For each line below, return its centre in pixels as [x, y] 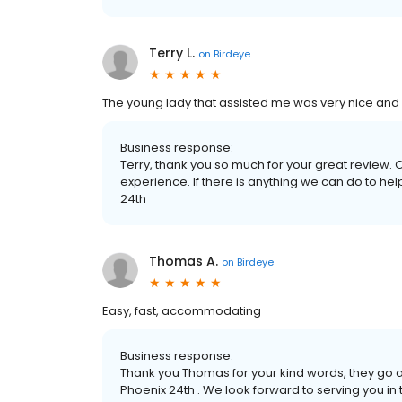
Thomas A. [184, 261]
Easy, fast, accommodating [182, 311]
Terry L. [172, 53]
